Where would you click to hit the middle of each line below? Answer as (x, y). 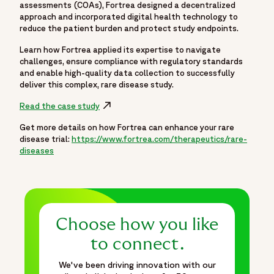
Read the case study (60, 106)
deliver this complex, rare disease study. (97, 85)
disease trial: (46, 139)
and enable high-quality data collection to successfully (127, 73)
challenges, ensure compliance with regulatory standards (131, 61)
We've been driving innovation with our (137, 265)
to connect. (137, 245)
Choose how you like (137, 225)
